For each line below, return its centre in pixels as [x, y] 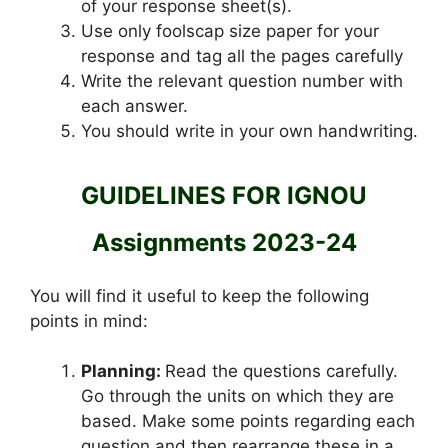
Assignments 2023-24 [224, 242]
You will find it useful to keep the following [199, 295]
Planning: [123, 371]
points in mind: [89, 320]
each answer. [134, 106]
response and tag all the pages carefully [242, 56]
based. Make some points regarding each [248, 421]
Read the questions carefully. [281, 371]
